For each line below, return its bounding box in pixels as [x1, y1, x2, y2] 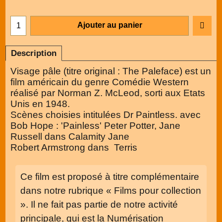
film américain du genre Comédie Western [10, 76, 189, 87]
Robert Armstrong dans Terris [10, 142, 137, 153]
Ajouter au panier [77, 20, 142, 29]
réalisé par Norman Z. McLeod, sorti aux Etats [10, 87, 205, 98]
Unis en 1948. [10, 98, 70, 109]
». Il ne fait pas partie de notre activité [20, 199, 178, 210]
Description [11, 48, 56, 58]
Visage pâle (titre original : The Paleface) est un [10, 65, 211, 76]
